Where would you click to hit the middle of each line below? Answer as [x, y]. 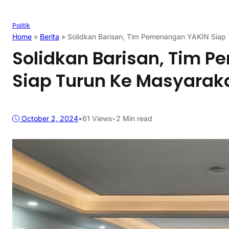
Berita [50, 37]
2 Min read [134, 119]
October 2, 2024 [50, 119]
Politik [21, 26]
